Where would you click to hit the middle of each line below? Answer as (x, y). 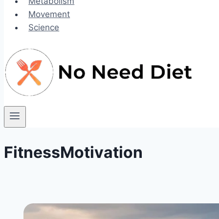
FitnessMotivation (73, 152)
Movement (49, 14)
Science (44, 27)
